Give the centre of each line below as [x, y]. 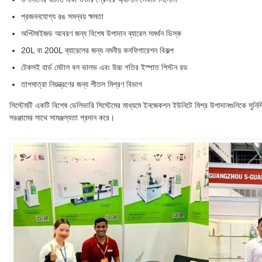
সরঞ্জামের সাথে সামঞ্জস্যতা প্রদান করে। [62, 118]
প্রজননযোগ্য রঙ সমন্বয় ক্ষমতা [62, 17]
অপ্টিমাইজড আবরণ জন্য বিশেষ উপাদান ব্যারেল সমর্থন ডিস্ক [101, 34]
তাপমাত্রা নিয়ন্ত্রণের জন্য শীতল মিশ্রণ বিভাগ [82, 85]
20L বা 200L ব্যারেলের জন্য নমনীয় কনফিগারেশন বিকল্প [97, 51]
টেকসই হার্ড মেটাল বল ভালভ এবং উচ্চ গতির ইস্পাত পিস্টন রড [104, 68]
